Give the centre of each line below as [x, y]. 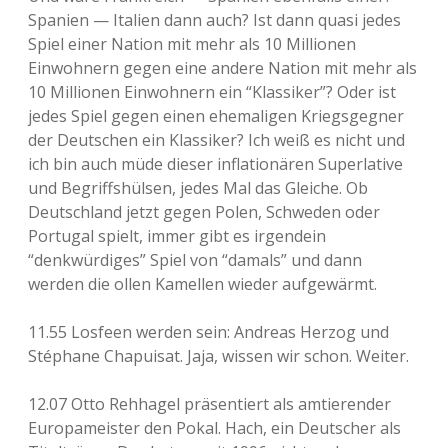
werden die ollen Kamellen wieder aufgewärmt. [202, 284]
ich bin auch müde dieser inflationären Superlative [215, 164]
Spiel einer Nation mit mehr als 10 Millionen [192, 44]
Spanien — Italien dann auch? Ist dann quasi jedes [214, 20]
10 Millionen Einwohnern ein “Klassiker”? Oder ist [212, 92]
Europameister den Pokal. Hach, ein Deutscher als [214, 428]
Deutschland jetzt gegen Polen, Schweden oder [204, 212]
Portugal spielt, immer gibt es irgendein [177, 236]
